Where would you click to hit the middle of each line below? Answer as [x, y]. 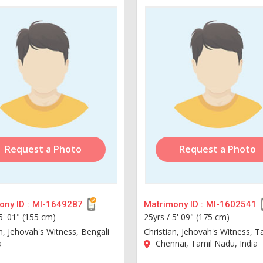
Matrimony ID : [174, 204]
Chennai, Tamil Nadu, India [206, 243]
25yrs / [158, 217]
